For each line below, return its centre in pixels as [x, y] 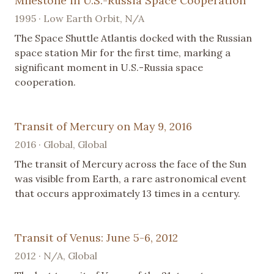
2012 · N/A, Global [56, 256]
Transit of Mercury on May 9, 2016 [103, 127]
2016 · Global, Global [61, 145]
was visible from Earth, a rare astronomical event [131, 179]
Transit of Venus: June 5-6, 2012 [96, 238]
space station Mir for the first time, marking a [123, 53]
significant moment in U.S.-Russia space [109, 68]
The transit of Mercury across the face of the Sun [131, 164]
